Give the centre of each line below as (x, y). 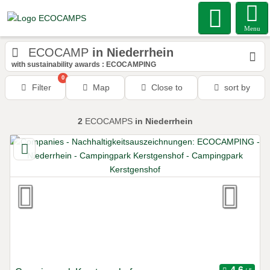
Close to (167, 87)
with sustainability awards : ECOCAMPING (84, 64)
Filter (41, 87)
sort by (237, 87)
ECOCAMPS (108, 121)
